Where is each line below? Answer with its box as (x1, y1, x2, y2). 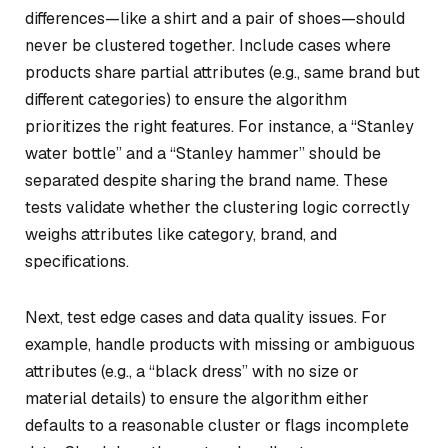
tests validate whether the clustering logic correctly (25, 196, 410, 218)
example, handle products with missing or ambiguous (25, 333, 415, 355)
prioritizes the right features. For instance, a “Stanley (25, 115, 414, 137)
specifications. (25, 250, 129, 272)
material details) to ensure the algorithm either (25, 387, 369, 409)
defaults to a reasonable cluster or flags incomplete (25, 414, 409, 436)
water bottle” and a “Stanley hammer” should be (25, 142, 381, 164)
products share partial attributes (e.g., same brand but (25, 61, 420, 83)
